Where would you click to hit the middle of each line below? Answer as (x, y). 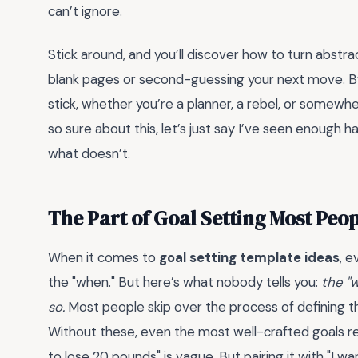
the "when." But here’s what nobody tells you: (185, 282)
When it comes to (103, 258)
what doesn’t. (89, 154)
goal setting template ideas (249, 258)
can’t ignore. (85, 11)
